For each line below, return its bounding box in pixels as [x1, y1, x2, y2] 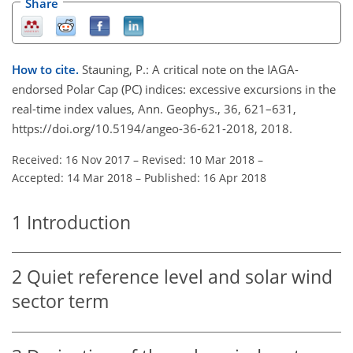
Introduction [27, 210, 131, 235]
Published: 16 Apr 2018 [144, 169, 266, 185]
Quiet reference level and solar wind [27, 265, 333, 290]
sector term [12, 289, 109, 314]
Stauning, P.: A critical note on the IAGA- [82, 61, 299, 77]
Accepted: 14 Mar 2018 [12, 169, 132, 185]
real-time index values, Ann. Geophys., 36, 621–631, [12, 100, 296, 117]
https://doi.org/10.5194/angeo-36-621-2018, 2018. [12, 120, 292, 136]
